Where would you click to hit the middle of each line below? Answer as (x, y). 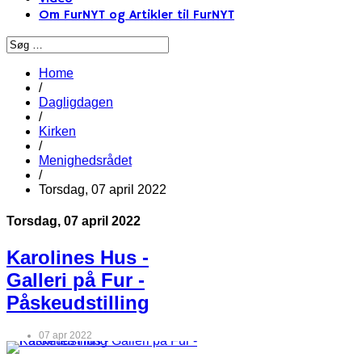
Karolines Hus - (78, 257)
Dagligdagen (76, 102)
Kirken (57, 131)
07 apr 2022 (65, 336)
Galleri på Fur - (76, 280)
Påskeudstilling (78, 302)
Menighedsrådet (85, 160)
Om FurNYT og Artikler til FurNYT (137, 15)
